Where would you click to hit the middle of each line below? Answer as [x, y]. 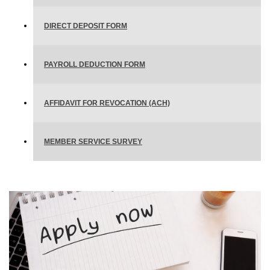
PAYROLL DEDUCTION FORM [95, 64]
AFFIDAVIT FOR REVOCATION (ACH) [107, 103]
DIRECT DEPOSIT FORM [86, 26]
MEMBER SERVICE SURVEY [93, 141]
